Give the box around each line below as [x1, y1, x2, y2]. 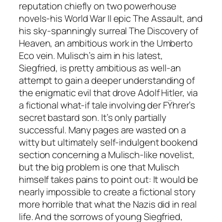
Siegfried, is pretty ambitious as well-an [19, 61, 181, 74]
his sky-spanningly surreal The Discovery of [19, 24, 198, 37]
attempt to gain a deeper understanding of [19, 73, 195, 87]
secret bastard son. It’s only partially [19, 111, 167, 124]
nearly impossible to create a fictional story [19, 185, 196, 198]
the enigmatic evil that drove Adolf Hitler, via [19, 86, 198, 99]
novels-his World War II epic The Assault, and [19, 11, 203, 25]
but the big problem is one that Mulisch [19, 160, 180, 173]
